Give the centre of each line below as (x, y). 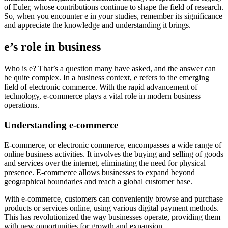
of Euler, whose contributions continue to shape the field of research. (114, 7)
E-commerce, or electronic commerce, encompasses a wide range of (113, 145)
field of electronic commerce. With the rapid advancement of (101, 87)
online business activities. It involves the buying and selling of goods (114, 154)
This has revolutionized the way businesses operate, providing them (112, 217)
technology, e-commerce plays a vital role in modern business (102, 96)
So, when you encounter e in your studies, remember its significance (113, 16)
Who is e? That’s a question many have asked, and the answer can (110, 69)
